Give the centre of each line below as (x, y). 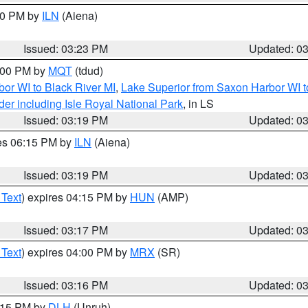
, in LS (198, 103)
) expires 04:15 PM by (76, 197)
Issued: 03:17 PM (66, 230)
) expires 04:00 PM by (76, 252)
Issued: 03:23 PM (66, 48)
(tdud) (88, 70)
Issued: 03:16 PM (66, 285)
